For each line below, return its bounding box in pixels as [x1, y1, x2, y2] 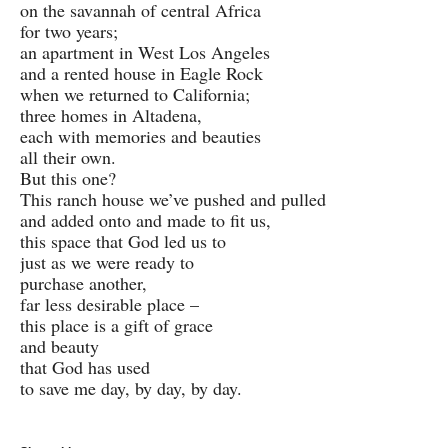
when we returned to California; [20, 82, 250, 107]
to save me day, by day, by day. [20, 376, 242, 401]
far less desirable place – [20, 292, 199, 317]
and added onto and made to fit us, [20, 208, 271, 233]
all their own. [20, 145, 116, 170]
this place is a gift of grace [20, 313, 213, 338]
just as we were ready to [20, 250, 194, 275]
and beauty [20, 334, 99, 359]
